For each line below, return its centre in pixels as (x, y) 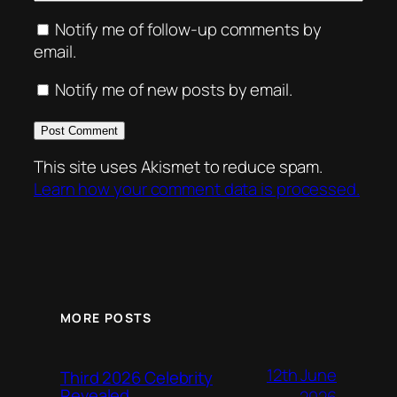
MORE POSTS (106, 317)
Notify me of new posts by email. (173, 90)
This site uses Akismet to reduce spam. (179, 167)
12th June (301, 374)
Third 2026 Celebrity (136, 377)
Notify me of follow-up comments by (188, 29)
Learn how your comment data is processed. (197, 189)
